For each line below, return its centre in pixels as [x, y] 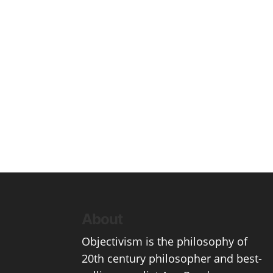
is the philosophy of [195, 241]
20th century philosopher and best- [172, 258]
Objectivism [112, 241]
